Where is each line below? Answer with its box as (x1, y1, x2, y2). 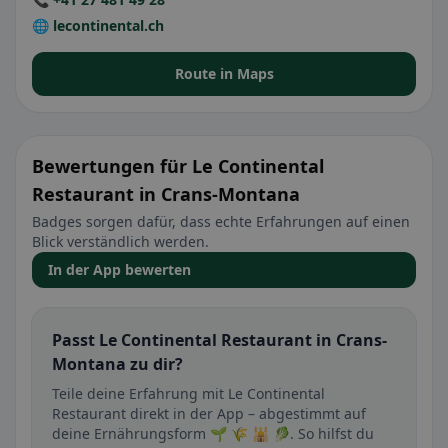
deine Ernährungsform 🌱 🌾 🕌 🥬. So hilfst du (52, 424, 374, 443)
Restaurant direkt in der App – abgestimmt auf (52, 404, 366, 423)
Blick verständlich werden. (32, 232, 209, 251)
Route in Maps (174, 64, 274, 83)
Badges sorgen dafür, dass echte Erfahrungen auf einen (32, 212, 410, 231)
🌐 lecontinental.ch (32, 16, 164, 35)
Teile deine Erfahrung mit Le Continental (52, 384, 325, 403)
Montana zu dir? (52, 353, 183, 375)
